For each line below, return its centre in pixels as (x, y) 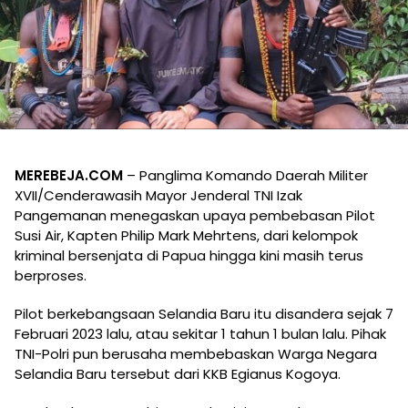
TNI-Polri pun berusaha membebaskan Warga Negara (196, 354)
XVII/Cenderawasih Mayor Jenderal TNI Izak (158, 195)
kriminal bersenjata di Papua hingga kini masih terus (189, 255)
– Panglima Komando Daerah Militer (245, 175)
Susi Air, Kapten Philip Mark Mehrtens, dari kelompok (186, 235)
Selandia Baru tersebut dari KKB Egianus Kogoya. (178, 374)
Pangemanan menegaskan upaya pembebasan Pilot (195, 215)
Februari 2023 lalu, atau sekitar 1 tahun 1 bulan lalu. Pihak (200, 334)
